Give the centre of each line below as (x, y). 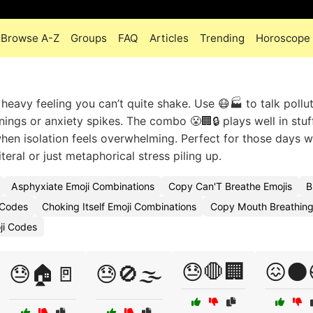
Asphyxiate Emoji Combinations (83, 186)
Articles (169, 38)
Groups (89, 38)
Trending (222, 38)
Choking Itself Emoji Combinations (119, 206)
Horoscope (283, 38)
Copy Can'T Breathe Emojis (230, 186)
